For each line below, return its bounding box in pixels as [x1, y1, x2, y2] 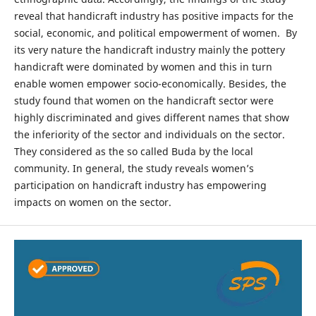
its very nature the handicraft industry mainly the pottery [13, 42, 285, 56]
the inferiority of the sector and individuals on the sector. [13, 127, 288, 141]
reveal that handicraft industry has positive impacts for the [13, 8, 293, 23]
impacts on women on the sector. [13, 195, 171, 209]
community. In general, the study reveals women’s [13, 161, 254, 175]
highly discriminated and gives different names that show [13, 110, 289, 124]
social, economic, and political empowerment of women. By [13, 25, 297, 39]
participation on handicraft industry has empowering [13, 178, 267, 192]
